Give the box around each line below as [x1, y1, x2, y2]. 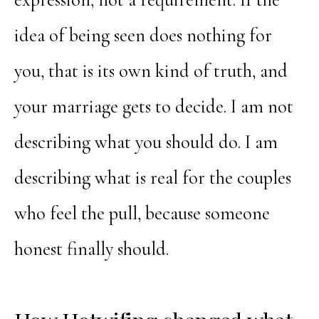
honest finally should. [14, 237, 169, 261]
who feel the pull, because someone [14, 202, 270, 225]
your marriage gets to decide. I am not [14, 95, 293, 118]
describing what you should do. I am [14, 130, 278, 154]
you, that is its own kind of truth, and [14, 59, 288, 83]
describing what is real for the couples [14, 166, 291, 189]
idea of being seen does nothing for [14, 23, 272, 47]
